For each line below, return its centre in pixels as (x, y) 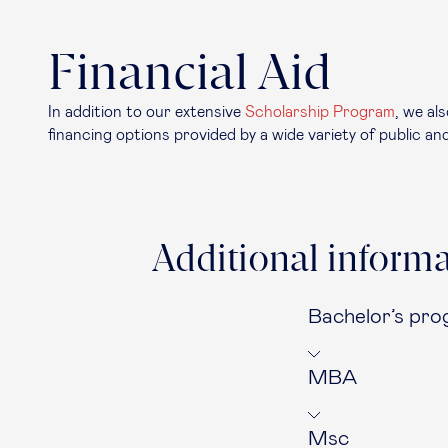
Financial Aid (189, 75)
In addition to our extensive (146, 112)
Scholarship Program (320, 112)
